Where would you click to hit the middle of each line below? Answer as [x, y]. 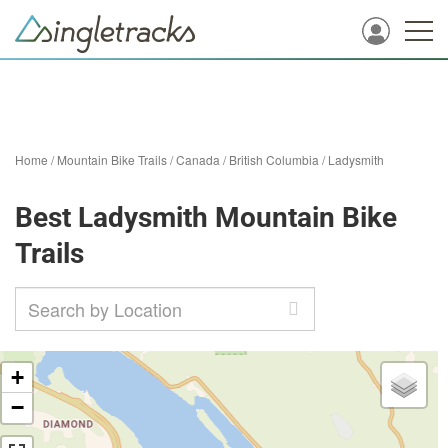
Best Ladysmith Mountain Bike [206, 217]
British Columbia [274, 159]
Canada [198, 159]
